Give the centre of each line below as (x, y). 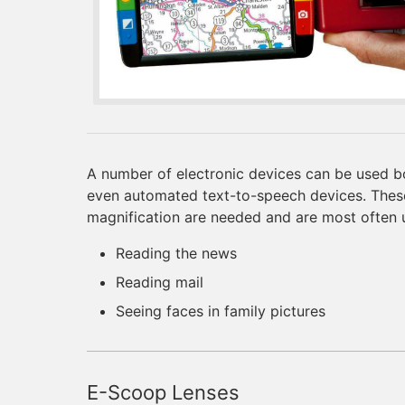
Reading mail (160, 283)
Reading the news (176, 254)
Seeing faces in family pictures (221, 311)
